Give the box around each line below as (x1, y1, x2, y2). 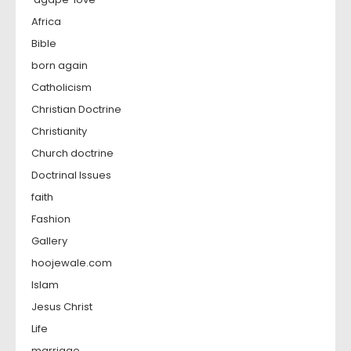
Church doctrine (31, 146, 114, 161)
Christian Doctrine (31, 102, 121, 117)
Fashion (31, 212, 71, 226)
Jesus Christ (31, 299, 92, 314)
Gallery (31, 233, 67, 248)
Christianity (31, 124, 87, 139)
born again (31, 58, 88, 73)
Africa (31, 14, 61, 29)
